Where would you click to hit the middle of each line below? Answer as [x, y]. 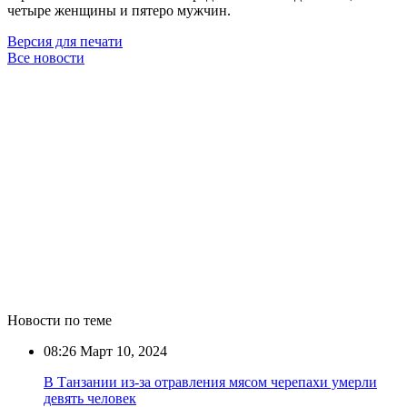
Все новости [46, 57]
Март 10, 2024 [122, 351]
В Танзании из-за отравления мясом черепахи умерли [210, 382]
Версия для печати [65, 41]
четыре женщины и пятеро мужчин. [121, 10]
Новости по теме [60, 320]
